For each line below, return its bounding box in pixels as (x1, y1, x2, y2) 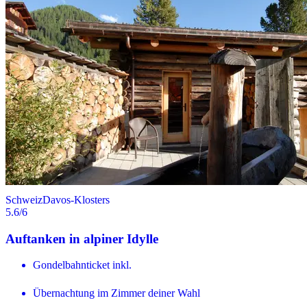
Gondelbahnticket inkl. (33, 259, 132, 271)
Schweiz (5, 193, 42, 206)
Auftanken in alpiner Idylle (5, 231, 158, 246)
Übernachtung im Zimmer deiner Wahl (33, 287, 200, 299)
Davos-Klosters (42, 193, 110, 206)
